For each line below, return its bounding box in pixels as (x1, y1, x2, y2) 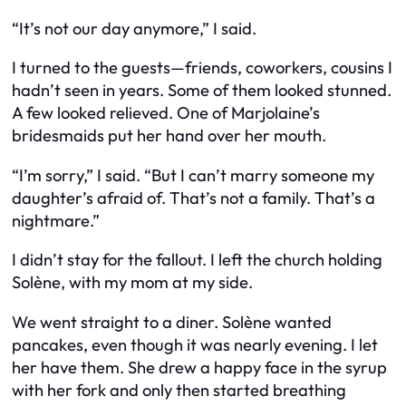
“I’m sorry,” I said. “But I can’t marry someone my (12, 164, 374, 186)
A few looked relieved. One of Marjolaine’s (12, 102, 320, 124)
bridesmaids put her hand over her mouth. (12, 125, 326, 147)
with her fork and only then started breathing (12, 379, 346, 401)
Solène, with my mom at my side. (12, 272, 253, 294)
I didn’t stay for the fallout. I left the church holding (12, 249, 382, 271)
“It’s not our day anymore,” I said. (12, 18, 256, 39)
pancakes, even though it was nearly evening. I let (12, 333, 378, 355)
